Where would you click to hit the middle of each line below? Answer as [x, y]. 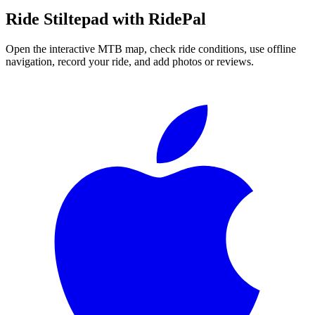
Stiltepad [76, 19]
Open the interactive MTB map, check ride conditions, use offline [151, 49]
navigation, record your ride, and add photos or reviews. [130, 61]
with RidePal [157, 19]
